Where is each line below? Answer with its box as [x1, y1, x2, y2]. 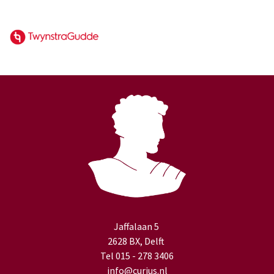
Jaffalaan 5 [113, 220, 161, 233]
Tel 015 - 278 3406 [100, 250, 174, 262]
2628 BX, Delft [108, 235, 166, 248]
